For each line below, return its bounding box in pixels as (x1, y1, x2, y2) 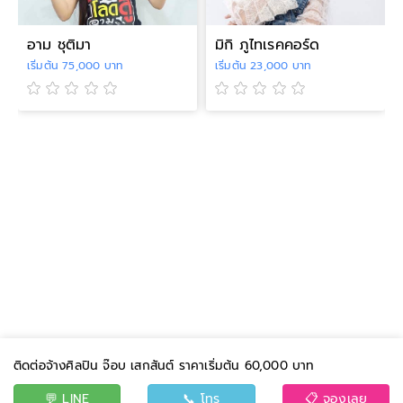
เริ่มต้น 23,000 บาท (215, 58, 312, 74)
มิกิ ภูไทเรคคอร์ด (215, 34, 320, 56)
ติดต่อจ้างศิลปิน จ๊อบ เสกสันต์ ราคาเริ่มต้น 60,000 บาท (13, 356, 315, 375)
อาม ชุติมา (27, 34, 92, 56)
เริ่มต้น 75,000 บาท (27, 58, 124, 74)
